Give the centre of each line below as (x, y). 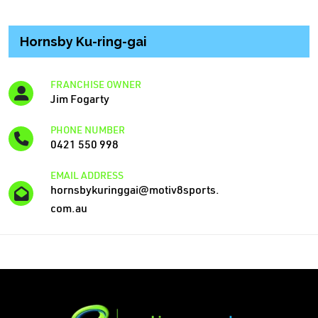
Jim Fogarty (80, 98)
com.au (69, 207)
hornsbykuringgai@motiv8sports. (135, 189)
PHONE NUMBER (88, 130)
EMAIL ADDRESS (87, 175)
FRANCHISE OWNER (96, 84)
